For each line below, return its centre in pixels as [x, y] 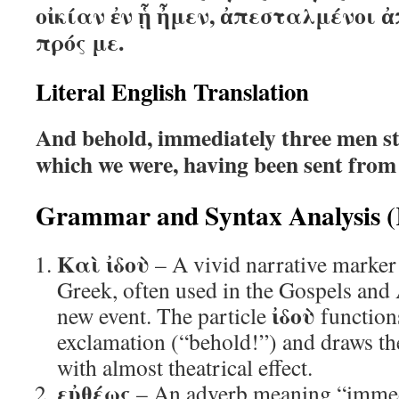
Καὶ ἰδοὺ [103, 264]
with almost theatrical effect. [185, 367]
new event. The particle [164, 315]
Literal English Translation [172, 91]
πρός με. [80, 42]
